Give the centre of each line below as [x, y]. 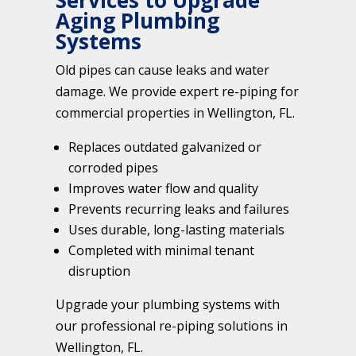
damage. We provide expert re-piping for [177, 92]
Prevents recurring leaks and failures [179, 209]
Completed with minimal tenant [161, 251]
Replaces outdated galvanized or [165, 147]
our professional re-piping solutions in [172, 326]
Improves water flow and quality [163, 189]
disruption [99, 271]
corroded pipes [113, 168]
